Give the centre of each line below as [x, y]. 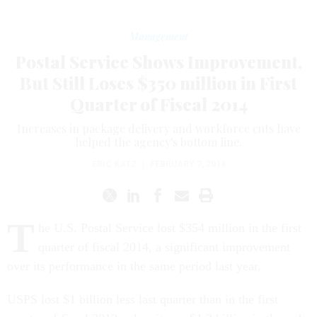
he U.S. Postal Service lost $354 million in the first [170, 228]
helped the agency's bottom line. [158, 142]
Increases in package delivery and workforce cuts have [158, 128]
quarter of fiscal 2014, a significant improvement [164, 247]
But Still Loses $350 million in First [158, 83]
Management [158, 36]
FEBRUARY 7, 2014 [188, 164]
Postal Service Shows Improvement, [158, 62]
